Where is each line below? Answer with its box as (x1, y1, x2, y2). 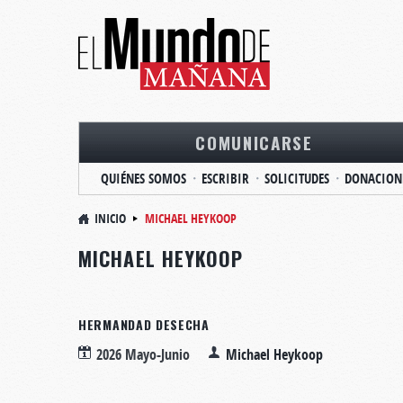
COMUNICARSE (195, 130, 313, 155)
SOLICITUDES (264, 169, 329, 188)
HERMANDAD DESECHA (78, 315, 210, 334)
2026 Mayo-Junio (96, 345, 190, 364)
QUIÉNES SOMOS (100, 169, 186, 188)
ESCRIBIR (201, 169, 249, 188)
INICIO (94, 210, 126, 227)
